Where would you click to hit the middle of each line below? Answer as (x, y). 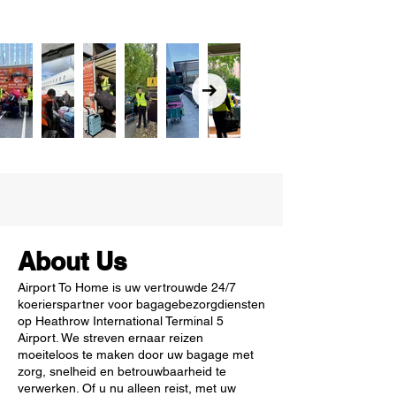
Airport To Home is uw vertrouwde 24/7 (127, 287)
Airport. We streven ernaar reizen (110, 338)
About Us (72, 261)
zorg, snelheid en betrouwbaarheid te (122, 371)
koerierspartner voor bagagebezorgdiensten (141, 304)
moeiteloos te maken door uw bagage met (136, 354)
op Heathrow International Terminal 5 (121, 321)
